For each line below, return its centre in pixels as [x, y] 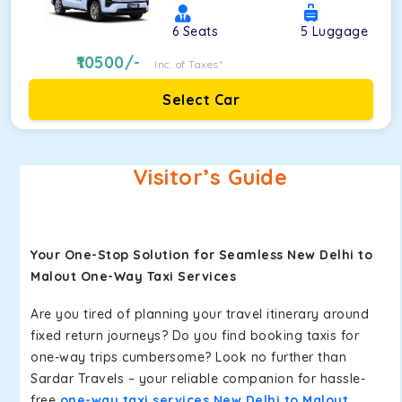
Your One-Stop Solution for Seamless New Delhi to [201, 255]
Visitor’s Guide [210, 177]
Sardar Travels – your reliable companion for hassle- [198, 379]
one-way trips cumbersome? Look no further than [188, 357]
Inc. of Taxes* [189, 64]
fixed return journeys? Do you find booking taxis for [195, 336]
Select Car [201, 100]
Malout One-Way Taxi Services [133, 276]
